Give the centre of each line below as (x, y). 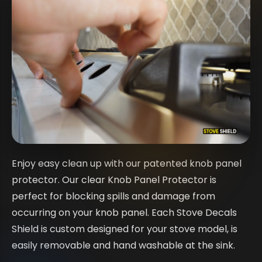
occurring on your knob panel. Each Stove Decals (124, 212)
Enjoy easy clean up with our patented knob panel (127, 163)
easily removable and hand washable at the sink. (123, 245)
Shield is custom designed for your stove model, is (125, 229)
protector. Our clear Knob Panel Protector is (114, 180)
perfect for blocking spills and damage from (113, 196)
